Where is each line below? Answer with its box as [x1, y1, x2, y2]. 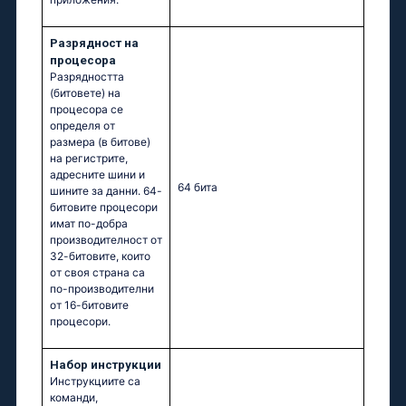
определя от [50, 119, 115, 133]
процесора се [50, 102, 123, 117]
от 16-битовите [50, 298, 129, 313]
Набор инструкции [50, 358, 161, 372]
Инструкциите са [50, 374, 140, 389]
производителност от [50, 233, 162, 247]
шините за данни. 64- [50, 184, 162, 198]
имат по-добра [50, 217, 128, 231]
